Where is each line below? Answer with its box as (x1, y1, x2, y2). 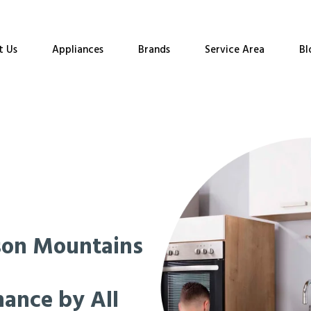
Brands (137, 42, 170, 58)
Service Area (204, 42, 264, 58)
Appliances (51, 42, 103, 58)
